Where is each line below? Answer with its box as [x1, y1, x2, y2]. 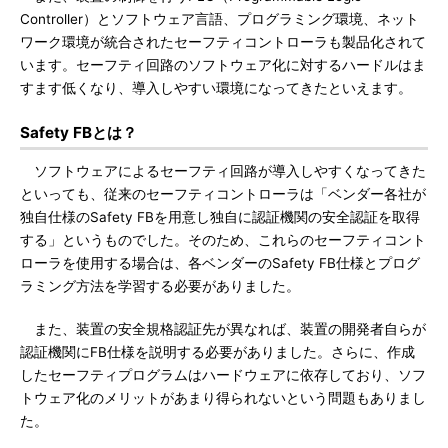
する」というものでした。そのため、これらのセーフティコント [20, 232, 426, 248]
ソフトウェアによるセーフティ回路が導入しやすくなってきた [20, 163, 426, 179]
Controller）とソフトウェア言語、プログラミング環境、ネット [20, 11, 419, 27]
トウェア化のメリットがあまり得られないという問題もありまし [20, 390, 426, 406]
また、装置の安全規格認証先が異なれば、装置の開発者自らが [20, 321, 426, 337]
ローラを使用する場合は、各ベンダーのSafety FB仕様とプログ [20, 255, 420, 271]
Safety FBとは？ [20, 123, 137, 142]
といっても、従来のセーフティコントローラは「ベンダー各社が [20, 186, 426, 202]
